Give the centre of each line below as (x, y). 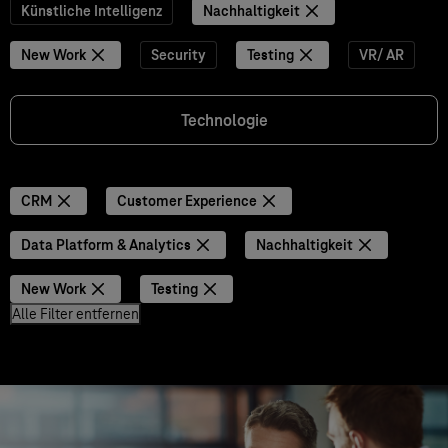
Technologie (224, 120)
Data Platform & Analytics (106, 245)
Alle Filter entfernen (75, 314)
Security (178, 55)
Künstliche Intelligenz (91, 11)
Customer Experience (187, 201)
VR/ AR (381, 55)
